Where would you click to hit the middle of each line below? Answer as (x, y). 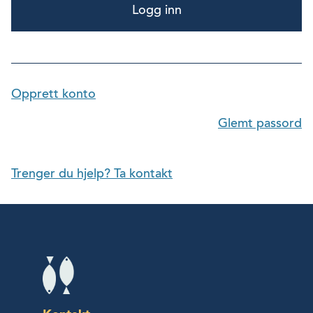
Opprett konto (53, 94)
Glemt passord (260, 123)
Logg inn (156, 10)
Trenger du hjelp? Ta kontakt (92, 174)
